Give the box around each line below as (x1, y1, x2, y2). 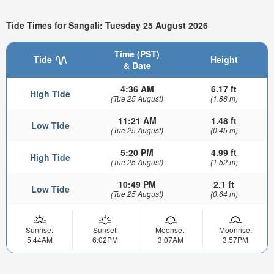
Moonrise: (218, 224, 252, 235)
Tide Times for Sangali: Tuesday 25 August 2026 (6, 19, 208, 32)
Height (210, 53, 238, 65)
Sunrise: (26, 224, 53, 235)
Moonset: (155, 224, 186, 235)
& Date (123, 59, 151, 72)
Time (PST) (114, 47, 160, 60)
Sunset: (92, 224, 118, 235)
